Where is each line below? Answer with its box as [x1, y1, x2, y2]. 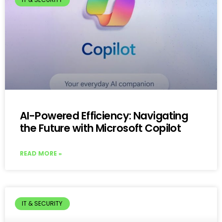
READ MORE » [20, 149, 62, 158]
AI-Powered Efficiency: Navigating [20, 108, 188, 123]
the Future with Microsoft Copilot [20, 120, 181, 135]
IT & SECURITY [22, 199, 63, 208]
